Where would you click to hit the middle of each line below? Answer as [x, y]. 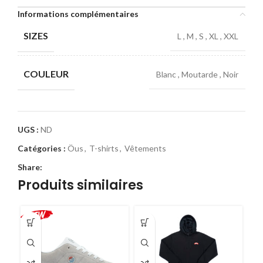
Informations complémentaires [78, 14]
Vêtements [145, 148]
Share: [30, 167]
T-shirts [104, 148]
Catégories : [42, 148]
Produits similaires [80, 185]
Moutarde [200, 74]
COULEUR [46, 74]
